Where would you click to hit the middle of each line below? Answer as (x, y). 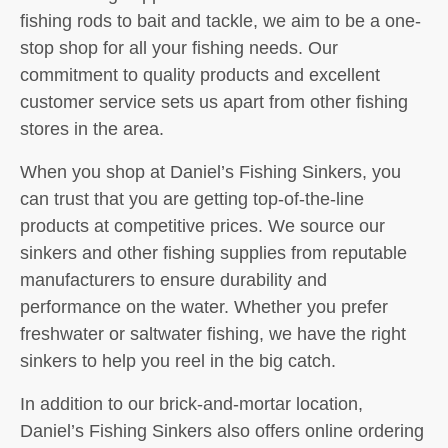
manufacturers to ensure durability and (173, 280)
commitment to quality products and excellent (200, 75)
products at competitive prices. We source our (202, 226)
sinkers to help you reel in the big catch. (178, 361)
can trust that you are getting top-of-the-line (192, 199)
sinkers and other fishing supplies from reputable (213, 253)
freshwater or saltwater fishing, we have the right (213, 334)
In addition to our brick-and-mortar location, (191, 404)
